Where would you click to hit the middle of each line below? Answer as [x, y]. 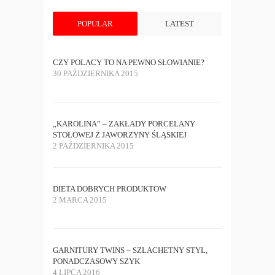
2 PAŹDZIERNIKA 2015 [94, 145]
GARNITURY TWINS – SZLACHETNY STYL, [130, 250]
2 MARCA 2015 [80, 199]
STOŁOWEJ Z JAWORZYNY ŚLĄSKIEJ [120, 134]
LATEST [180, 23]
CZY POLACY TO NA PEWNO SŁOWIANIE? [129, 62]
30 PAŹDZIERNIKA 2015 [96, 73]
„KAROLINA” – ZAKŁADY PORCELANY [124, 123]
